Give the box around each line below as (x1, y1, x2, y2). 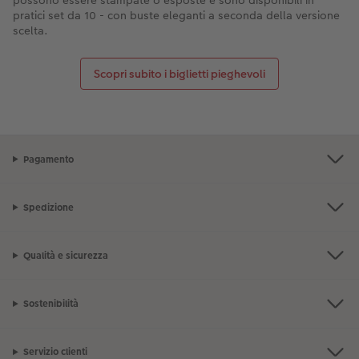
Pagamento (22, 152, 74, 166)
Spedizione (22, 200, 74, 214)
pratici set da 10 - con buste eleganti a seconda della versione (13, 6, 340, 23)
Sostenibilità (22, 297, 79, 311)
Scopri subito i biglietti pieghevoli (94, 65, 265, 82)
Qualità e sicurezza (22, 248, 108, 262)
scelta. (13, 22, 48, 38)
